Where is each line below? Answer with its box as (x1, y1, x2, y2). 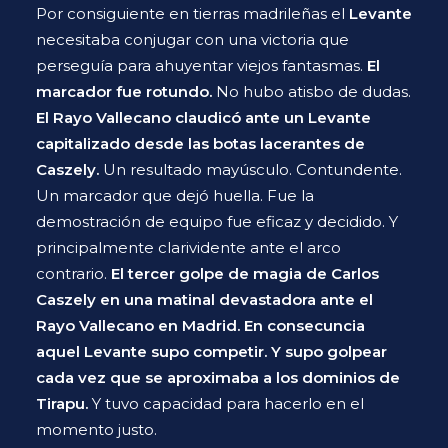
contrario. (36, 264, 111, 283)
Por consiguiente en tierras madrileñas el (36, 4, 349, 23)
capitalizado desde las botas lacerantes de (36, 134, 365, 153)
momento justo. (36, 420, 157, 439)
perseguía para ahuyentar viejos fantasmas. (36, 56, 367, 75)
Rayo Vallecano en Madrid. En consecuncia (36, 316, 365, 335)
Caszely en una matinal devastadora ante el (36, 290, 373, 309)
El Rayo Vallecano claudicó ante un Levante (36, 108, 371, 127)
